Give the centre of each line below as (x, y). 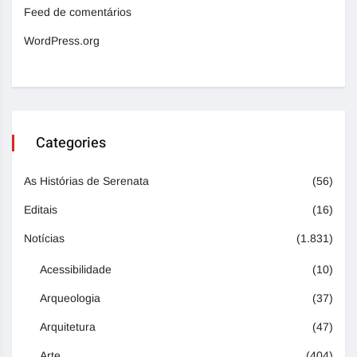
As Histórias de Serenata (86, 181)
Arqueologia (70, 298)
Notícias (44, 239)
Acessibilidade (76, 270)
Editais (41, 210)
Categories (71, 143)
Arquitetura (68, 327)
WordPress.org (62, 41)
